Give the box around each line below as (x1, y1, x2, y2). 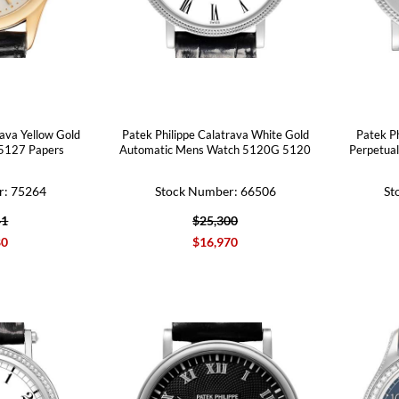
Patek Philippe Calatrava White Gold (121, 126, 309, 142)
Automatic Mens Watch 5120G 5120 (119, 142, 312, 157)
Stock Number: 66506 (154, 183, 276, 199)
